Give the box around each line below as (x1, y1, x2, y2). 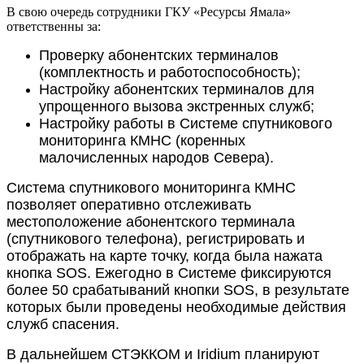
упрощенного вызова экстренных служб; (39, 97, 314, 115)
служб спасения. (6, 315, 119, 332)
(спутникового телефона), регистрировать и (6, 230, 305, 247)
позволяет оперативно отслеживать (6, 196, 251, 213)
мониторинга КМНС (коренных (39, 132, 245, 149)
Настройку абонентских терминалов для (39, 80, 314, 97)
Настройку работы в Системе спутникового (39, 115, 332, 132)
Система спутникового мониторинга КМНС (6, 179, 296, 196)
